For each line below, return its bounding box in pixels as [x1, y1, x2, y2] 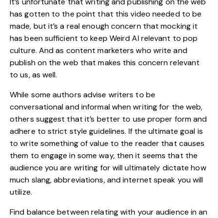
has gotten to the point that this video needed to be [10, 8, 202, 19]
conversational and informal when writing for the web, [10, 101, 203, 112]
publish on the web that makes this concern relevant [10, 57, 200, 68]
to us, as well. [10, 69, 57, 80]
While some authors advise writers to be [10, 89, 155, 100]
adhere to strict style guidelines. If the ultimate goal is [10, 126, 203, 136]
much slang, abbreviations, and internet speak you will [10, 174, 203, 185]
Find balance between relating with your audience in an [10, 206, 208, 217]
